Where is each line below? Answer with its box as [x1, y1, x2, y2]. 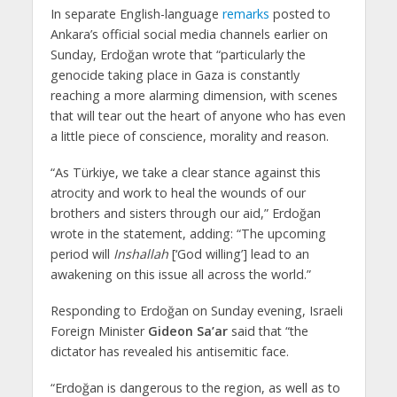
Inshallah [113, 245, 168, 262]
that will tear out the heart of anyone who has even [50, 107, 346, 125]
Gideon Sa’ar [147, 322, 228, 339]
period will [50, 245, 113, 262]
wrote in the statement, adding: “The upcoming [50, 224, 326, 242]
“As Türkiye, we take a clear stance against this [50, 163, 321, 181]
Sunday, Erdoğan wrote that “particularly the [50, 46, 306, 64]
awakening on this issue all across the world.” [50, 265, 311, 283]
